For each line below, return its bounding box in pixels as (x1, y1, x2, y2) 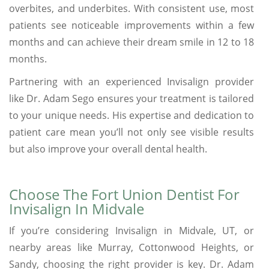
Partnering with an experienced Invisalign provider (9, 74, 254, 88)
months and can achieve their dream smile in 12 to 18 (9, 35, 254, 49)
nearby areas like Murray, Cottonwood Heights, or (9, 240, 254, 254)
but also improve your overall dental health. (9, 142, 207, 156)
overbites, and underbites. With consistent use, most (9, 1, 254, 15)
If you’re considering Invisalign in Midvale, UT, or (9, 223, 254, 237)
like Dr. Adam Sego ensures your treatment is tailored (9, 91, 254, 105)
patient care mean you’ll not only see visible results (9, 125, 254, 139)
